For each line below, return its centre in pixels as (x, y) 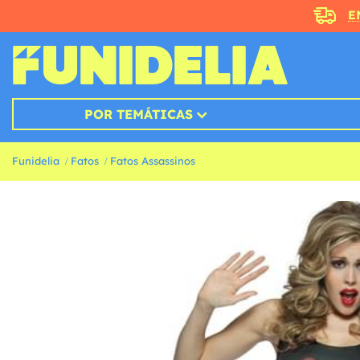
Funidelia (36, 161)
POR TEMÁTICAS (138, 115)
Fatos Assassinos (153, 161)
